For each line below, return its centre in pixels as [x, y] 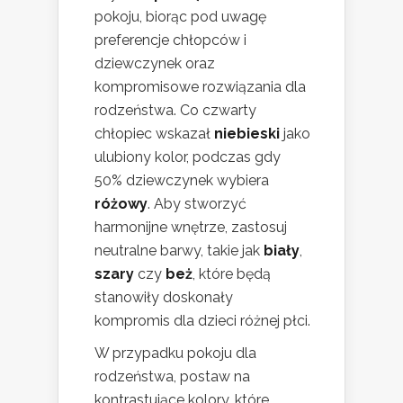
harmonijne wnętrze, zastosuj [191, 228]
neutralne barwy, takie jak [179, 251]
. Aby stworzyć [197, 204]
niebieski [247, 134]
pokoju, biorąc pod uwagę [180, 17]
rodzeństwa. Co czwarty [175, 111]
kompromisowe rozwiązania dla [200, 87]
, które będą [232, 274]
